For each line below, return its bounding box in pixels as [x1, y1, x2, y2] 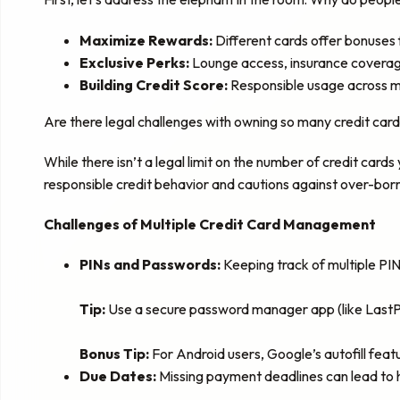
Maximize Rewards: [79, 30, 212, 49]
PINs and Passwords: [79, 255, 221, 274]
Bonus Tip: [79, 345, 149, 363]
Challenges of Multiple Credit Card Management [44, 215, 376, 234]
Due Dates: [79, 367, 156, 386]
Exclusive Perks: [79, 53, 189, 71]
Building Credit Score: [79, 75, 228, 94]
